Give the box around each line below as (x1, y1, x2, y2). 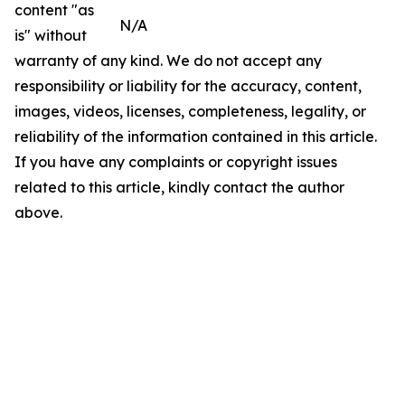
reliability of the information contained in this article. (14, 127, 377, 146)
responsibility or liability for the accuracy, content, (14, 77, 362, 96)
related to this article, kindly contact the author (14, 178, 344, 197)
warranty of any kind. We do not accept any (14, 52, 322, 71)
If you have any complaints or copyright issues (14, 153, 337, 172)
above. (14, 203, 62, 222)
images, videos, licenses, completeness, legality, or (14, 102, 366, 121)
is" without (14, 26, 87, 45)
